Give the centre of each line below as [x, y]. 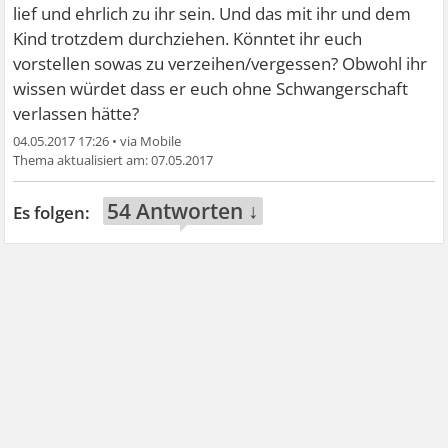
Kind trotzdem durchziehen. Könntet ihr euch [188, 38]
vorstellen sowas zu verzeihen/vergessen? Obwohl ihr [220, 63]
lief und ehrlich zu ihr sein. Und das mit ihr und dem [212, 13]
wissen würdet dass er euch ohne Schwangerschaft [211, 88]
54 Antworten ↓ [183, 211]
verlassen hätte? [76, 113]
